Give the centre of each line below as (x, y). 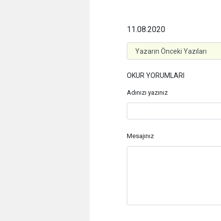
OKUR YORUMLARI (156, 75)
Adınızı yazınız (147, 92)
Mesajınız (140, 136)
